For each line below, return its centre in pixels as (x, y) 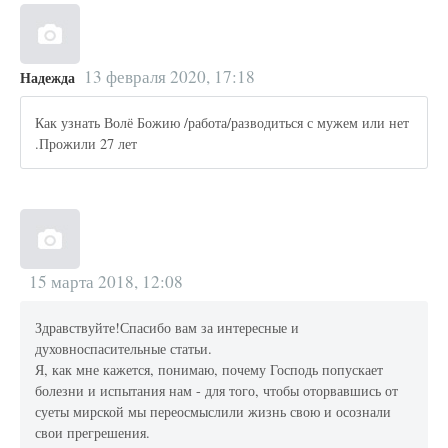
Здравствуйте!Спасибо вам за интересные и (167, 327)
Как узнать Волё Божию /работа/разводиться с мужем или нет (222, 122)
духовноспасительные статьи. (124, 348)
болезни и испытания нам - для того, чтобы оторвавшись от (217, 390)
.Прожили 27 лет (86, 143)
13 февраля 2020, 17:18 (169, 77)
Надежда (47, 78)
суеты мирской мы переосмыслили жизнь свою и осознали (213, 411)
